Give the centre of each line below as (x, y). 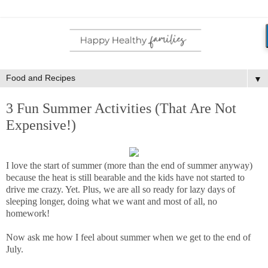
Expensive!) (41, 124)
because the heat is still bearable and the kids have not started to (125, 178)
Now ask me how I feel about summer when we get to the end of (128, 237)
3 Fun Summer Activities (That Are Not (121, 108)
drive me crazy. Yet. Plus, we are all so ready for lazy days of (121, 190)
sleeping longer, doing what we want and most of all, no (112, 202)
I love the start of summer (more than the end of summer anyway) (129, 166)
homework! (28, 214)
